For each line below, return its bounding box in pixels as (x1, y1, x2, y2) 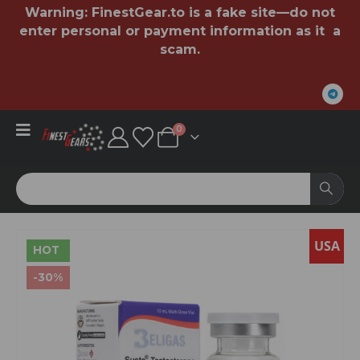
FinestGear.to (92, 5, 185, 20)
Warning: (25, 5, 92, 20)
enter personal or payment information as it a (19, 23, 341, 39)
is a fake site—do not (185, 5, 335, 20)
